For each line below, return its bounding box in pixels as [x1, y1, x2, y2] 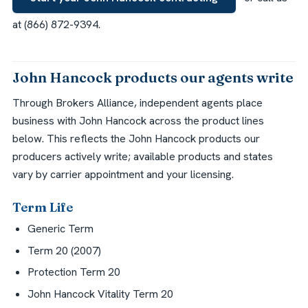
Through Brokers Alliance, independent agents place [12, 95, 263, 110]
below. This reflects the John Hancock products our [12, 131, 260, 146]
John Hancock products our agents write [12, 69, 294, 87]
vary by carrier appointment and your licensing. [12, 166, 234, 181]
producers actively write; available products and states [12, 148, 273, 164]
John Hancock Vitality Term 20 [27, 286, 174, 301]
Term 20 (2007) [27, 243, 102, 258]
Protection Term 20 [27, 265, 121, 280]
